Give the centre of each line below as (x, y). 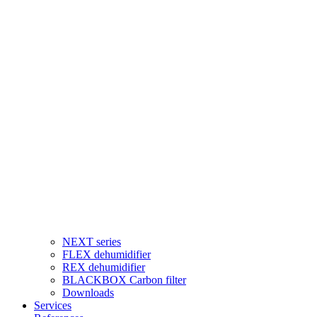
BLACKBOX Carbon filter (124, 280)
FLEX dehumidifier (106, 255)
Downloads (88, 293)
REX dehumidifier (104, 267)
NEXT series (92, 242)
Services (53, 306)
